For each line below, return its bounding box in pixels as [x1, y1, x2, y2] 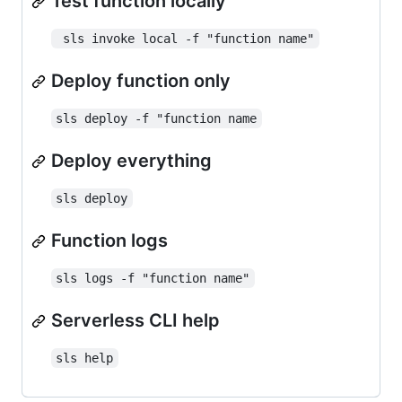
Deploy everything [51, 150, 212, 171]
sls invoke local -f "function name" [63, 31, 315, 46]
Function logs [51, 230, 168, 251]
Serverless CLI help [51, 310, 220, 331]
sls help [56, 351, 114, 365]
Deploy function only [51, 70, 231, 92]
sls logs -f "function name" [56, 271, 250, 285]
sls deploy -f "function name [56, 111, 258, 126]
